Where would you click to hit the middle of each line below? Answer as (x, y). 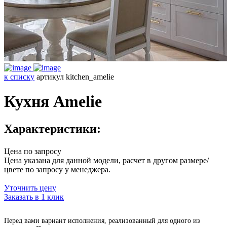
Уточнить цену (30, 187)
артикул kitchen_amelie (75, 77)
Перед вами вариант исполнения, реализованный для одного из (102, 220)
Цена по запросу (33, 151)
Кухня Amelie (53, 102)
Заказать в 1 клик (34, 197)
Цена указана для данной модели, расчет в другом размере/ (106, 160)
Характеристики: (52, 128)
